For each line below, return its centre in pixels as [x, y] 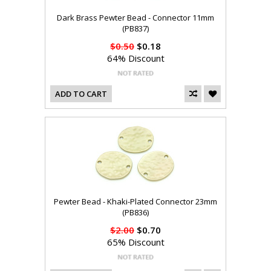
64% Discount [135, 58]
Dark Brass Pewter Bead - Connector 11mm [135, 18]
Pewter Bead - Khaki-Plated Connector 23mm [135, 202]
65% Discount [135, 242]
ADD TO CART [81, 94]
